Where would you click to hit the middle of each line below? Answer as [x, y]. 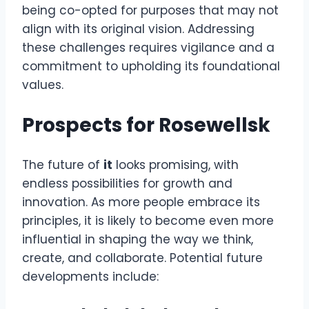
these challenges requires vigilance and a [148, 48]
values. [43, 85]
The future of [63, 165]
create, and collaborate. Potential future [142, 258]
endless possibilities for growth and [127, 183]
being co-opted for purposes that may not [150, 11]
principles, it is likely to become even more [148, 220]
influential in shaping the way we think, [138, 239]
